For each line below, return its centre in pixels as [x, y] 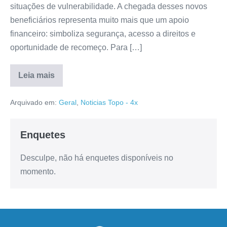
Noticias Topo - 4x [109, 102]
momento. [38, 171]
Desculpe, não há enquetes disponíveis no [97, 158]
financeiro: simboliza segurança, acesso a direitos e [103, 33]
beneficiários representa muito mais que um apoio [100, 20]
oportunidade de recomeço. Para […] [76, 47]
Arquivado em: [33, 102]
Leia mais [36, 75]
